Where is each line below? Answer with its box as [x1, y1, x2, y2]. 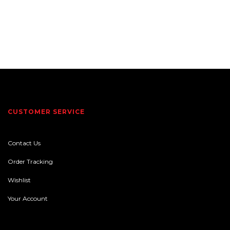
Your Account [8, 195, 48, 203]
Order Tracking [8, 158, 53, 166]
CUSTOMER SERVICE [8, 108, 85, 116]
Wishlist [8, 176, 31, 184]
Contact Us [8, 139, 41, 147]
